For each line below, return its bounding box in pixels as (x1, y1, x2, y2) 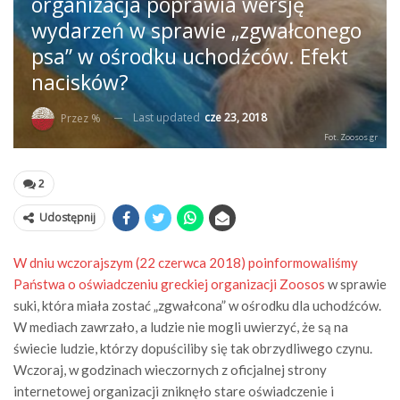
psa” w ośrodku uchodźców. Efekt (31, 42, 348, 71)
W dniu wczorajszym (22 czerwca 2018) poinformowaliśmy (13, 254, 358, 271)
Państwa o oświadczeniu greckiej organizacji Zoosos (13, 275, 325, 292)
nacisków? (31, 68, 129, 97)
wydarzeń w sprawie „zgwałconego (31, 16, 362, 46)
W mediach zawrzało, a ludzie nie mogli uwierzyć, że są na (13, 318, 348, 335)
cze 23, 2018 (204, 110, 267, 126)
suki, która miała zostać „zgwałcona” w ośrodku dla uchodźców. (13, 296, 381, 313)
